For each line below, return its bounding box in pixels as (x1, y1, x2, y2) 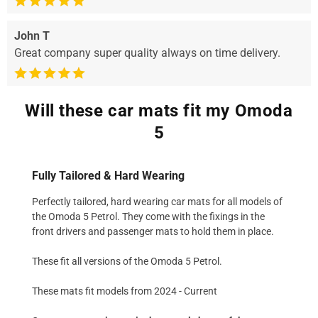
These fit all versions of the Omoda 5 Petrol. (32, 255, 222, 267)
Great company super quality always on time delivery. (14, 45, 280, 60)
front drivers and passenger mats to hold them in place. (32, 225, 274, 237)
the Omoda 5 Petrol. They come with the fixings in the (32, 210, 265, 222)
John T (14, 28, 50, 43)
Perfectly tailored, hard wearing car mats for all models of (32, 195, 283, 207)
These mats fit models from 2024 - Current (32, 285, 217, 297)
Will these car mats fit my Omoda (25, 100, 293, 121)
